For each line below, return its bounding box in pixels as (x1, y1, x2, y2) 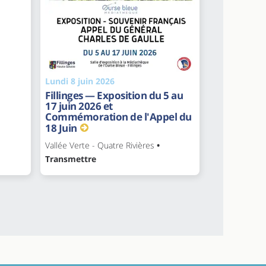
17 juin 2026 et (45, 99, 113, 113)
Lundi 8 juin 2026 (45, 75, 115, 87)
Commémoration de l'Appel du (45, 109, 192, 123)
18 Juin (45, 121, 77, 135)
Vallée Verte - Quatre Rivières (45, 139, 154, 151)
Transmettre (45, 153, 96, 164)
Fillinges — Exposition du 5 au (45, 88, 183, 102)
